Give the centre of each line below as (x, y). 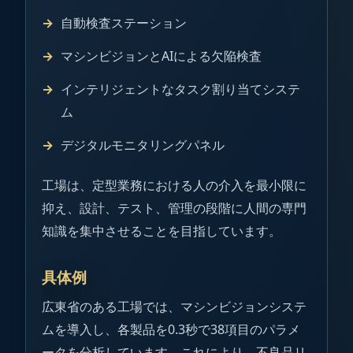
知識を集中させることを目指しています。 (162, 231)
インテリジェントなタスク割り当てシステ (180, 89)
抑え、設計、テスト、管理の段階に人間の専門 (174, 208)
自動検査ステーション (124, 23)
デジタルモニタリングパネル (143, 145)
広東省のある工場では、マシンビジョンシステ (174, 307)
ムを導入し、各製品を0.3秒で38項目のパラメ (171, 330)
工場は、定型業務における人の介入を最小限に (174, 186)
